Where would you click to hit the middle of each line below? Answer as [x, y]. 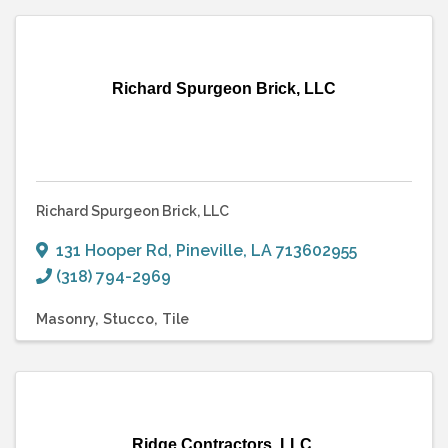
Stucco [128, 318]
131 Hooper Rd [112, 250]
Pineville [209, 250]
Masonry [65, 318]
